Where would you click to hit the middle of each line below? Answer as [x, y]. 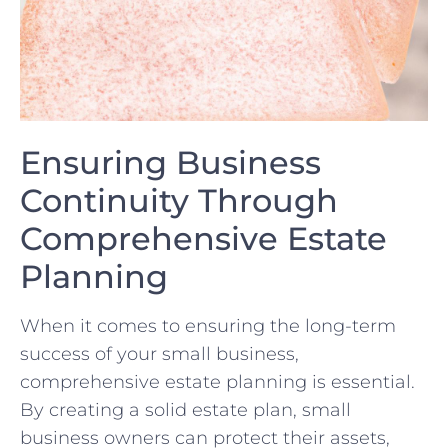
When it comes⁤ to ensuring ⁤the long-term [208, 325]
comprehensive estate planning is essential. [217, 381]
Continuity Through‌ [179, 200]
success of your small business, [159, 353]
